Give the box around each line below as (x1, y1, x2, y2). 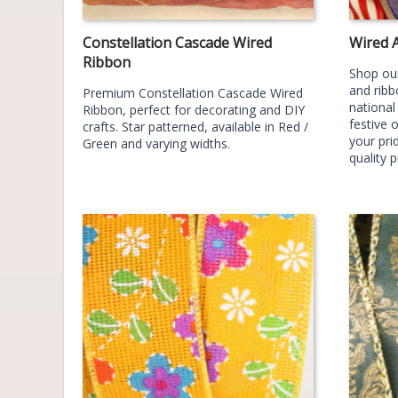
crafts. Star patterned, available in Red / (83, 117, 308, 135)
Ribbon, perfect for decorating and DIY (83, 100, 305, 118)
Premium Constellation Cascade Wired (83, 84, 303, 101)
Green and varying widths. (83, 134, 230, 152)
